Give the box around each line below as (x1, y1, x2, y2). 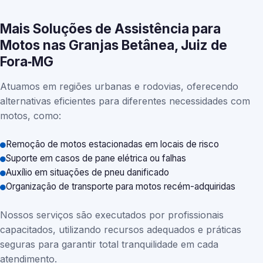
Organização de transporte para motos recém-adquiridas (6, 181, 235, 192)
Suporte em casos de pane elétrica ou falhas (6, 153, 186, 164)
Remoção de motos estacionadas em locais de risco (6, 139, 219, 150)
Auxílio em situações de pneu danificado (6, 167, 169, 178)
